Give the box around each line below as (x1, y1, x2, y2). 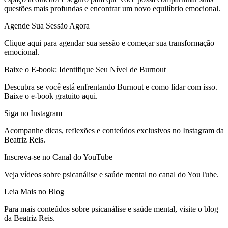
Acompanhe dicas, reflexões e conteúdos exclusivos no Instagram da (4, 126, 224, 135)
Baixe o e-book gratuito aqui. (4, 91, 98, 100)
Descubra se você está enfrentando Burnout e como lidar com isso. (4, 82, 217, 91)
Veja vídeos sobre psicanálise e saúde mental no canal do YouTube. (4, 169, 219, 179)
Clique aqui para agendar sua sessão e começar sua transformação (4, 38, 214, 47)
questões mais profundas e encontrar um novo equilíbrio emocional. (4, 4, 220, 13)
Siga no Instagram (4, 108, 62, 118)
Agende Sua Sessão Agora (4, 21, 90, 30)
